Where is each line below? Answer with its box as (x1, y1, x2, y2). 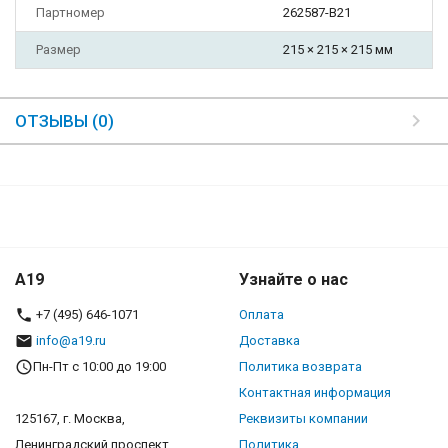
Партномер (36, 5, 105, 21)
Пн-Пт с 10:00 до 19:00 (33, 359, 166, 375)
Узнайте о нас (239, 270, 348, 290)
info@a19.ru (36, 333, 106, 349)
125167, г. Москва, (15, 411, 125, 427)
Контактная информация (239, 385, 391, 401)
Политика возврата (239, 359, 362, 375)
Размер (36, 42, 81, 58)
